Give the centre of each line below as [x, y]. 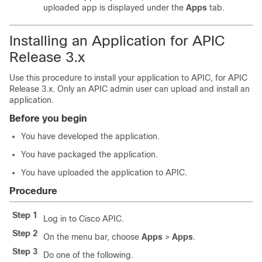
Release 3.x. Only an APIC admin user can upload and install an [130, 89]
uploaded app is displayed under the [115, 8]
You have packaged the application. [89, 154]
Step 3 [25, 251]
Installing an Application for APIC [117, 41]
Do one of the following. [88, 255]
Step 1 [25, 215]
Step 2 [25, 233]
